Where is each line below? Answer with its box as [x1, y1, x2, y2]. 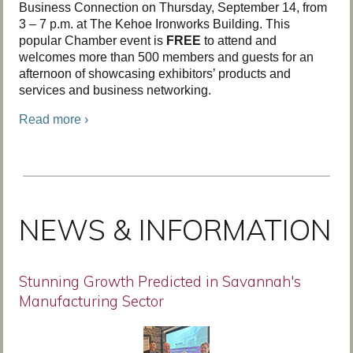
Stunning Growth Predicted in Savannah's [19, 272, 301, 291]
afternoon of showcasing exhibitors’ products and [19, 67, 291, 80]
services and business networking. [19, 84, 214, 97]
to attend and [201, 34, 277, 47]
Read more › [19, 113, 88, 126]
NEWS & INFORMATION [19, 212, 332, 247]
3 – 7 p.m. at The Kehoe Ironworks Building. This [19, 17, 290, 31]
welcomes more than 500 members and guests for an [19, 50, 314, 64]
